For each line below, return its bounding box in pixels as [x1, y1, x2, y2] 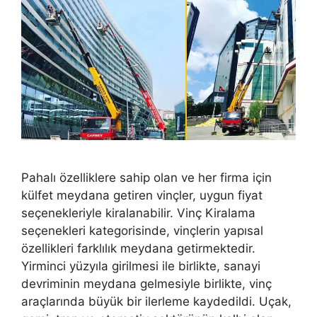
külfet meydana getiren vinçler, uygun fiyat [21, 188, 263, 203]
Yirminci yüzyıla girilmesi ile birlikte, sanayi [21, 259, 260, 274]
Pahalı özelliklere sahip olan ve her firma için [21, 171, 272, 185]
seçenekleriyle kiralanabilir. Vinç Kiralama [21, 206, 255, 221]
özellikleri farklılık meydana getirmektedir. [21, 241, 255, 256]
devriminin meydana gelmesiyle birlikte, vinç [21, 277, 272, 292]
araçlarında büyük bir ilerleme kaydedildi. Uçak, [21, 294, 292, 309]
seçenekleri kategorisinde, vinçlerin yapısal [21, 224, 263, 238]
